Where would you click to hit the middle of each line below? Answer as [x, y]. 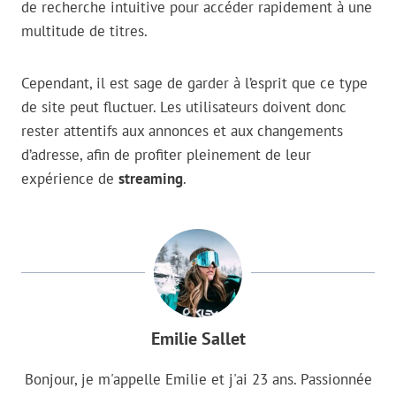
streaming [151, 179]
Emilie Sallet [198, 339]
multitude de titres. [84, 31]
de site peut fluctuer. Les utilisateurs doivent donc [184, 107]
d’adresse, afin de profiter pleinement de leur [166, 155]
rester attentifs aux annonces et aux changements [182, 131]
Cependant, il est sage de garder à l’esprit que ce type [194, 84]
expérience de [70, 179]
